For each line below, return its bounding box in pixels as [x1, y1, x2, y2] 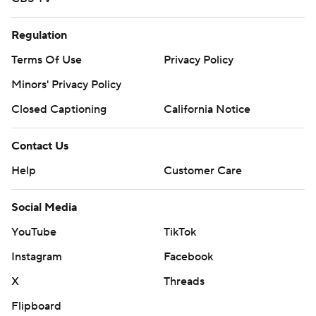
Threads [164, 274, 205, 288]
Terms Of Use [11, 52, 82, 67]
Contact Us [11, 138, 68, 153]
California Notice [164, 102, 250, 116]
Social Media [11, 200, 77, 214]
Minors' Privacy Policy [11, 77, 121, 92]
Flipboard [11, 298, 61, 313]
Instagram [11, 249, 62, 264]
